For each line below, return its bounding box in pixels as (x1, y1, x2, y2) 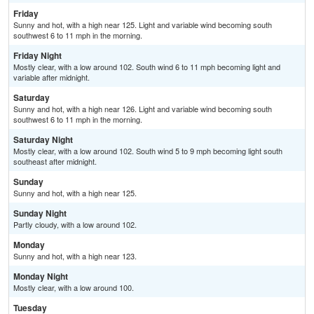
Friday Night (13, 49, 62, 62)
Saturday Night (13, 133, 73, 146)
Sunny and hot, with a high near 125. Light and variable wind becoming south (13, 19, 272, 31)
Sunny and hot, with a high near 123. (13, 250, 137, 262)
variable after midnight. (13, 71, 90, 83)
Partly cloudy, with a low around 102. (13, 219, 137, 231)
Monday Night (13, 270, 68, 283)
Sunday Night (13, 207, 67, 220)
